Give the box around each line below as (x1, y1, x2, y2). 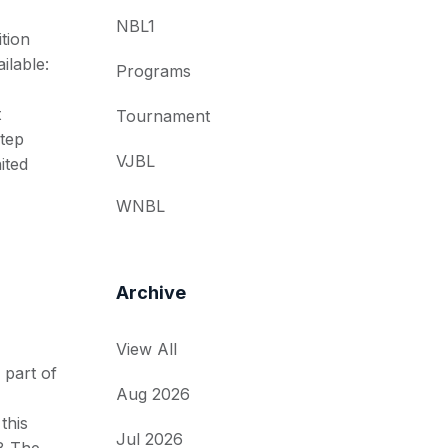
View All (116, 339, 177, 359)
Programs (116, 61, 191, 81)
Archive (116, 282, 186, 303)
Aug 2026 (116, 384, 190, 404)
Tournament (116, 106, 210, 126)
